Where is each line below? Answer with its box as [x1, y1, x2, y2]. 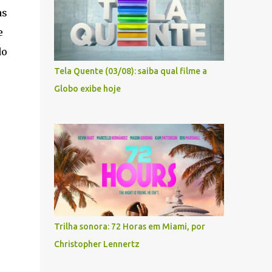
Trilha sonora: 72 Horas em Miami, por [53, 222, 205, 231]
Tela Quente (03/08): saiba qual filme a [53, 66, 207, 76]
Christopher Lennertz [53, 239, 140, 249]
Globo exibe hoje [53, 84, 121, 93]
